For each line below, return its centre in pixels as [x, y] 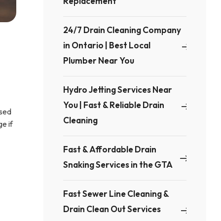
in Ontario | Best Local [107, 45]
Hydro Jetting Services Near [118, 90]
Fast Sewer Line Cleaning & [116, 194]
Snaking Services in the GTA [118, 165]
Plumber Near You [99, 60]
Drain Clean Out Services [112, 209]
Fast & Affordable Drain [110, 149]
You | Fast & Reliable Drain [114, 105]
